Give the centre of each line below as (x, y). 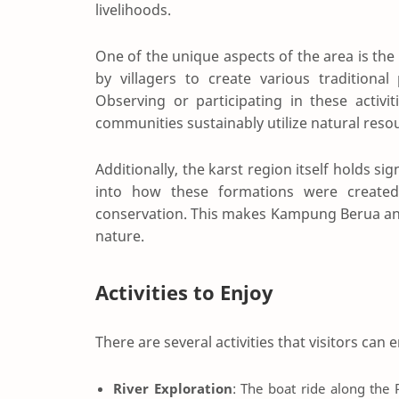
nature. (120, 236)
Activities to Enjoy (184, 292)
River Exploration (173, 388)
